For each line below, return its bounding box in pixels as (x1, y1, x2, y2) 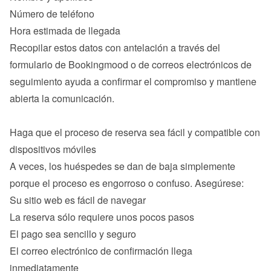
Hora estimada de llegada (10, 24, 120, 38)
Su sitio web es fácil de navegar (10, 193, 146, 207)
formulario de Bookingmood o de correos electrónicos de (10, 57, 252, 71)
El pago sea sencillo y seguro (10, 227, 136, 241)
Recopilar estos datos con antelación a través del (10, 41, 220, 54)
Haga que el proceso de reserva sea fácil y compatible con (10, 125, 260, 139)
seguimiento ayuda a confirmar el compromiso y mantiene (10, 74, 256, 88)
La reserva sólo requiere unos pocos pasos (10, 210, 194, 224)
